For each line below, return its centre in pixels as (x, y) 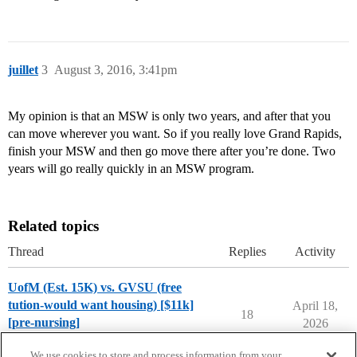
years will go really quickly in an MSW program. (131, 169)
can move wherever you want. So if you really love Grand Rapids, (175, 134)
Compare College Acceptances (85, 343)
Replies (247, 252)
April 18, (315, 306)
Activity (315, 252)
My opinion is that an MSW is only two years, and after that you (169, 116)
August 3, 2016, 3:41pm (116, 70)
